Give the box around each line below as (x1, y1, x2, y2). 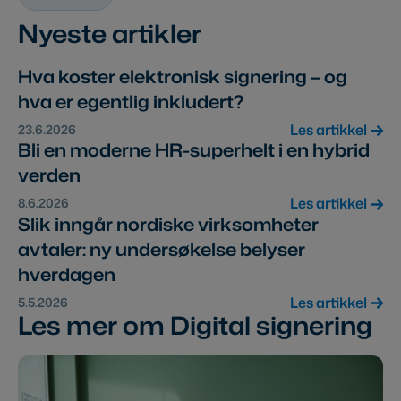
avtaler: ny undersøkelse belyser (18, 235, 305, 261)
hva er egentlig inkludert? (18, 89, 243, 115)
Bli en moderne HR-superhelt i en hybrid (18, 137, 370, 163)
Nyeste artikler (18, 15, 201, 52)
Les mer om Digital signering (18, 306, 372, 343)
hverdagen (18, 260, 115, 286)
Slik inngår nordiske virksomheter (18, 210, 319, 236)
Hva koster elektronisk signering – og (18, 64, 347, 90)
